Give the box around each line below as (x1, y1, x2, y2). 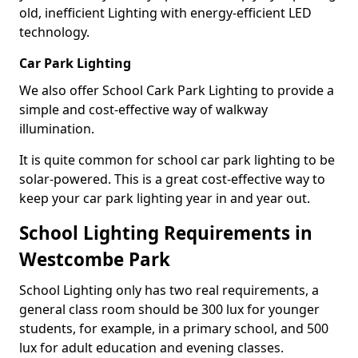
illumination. (19, 119, 94, 137)
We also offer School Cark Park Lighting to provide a (19, 81, 334, 99)
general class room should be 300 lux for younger (19, 300, 320, 318)
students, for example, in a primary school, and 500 (19, 319, 328, 337)
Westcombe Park (19, 246, 170, 272)
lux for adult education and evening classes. (19, 338, 284, 356)
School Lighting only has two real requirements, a (19, 280, 319, 299)
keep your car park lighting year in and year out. (19, 189, 310, 207)
